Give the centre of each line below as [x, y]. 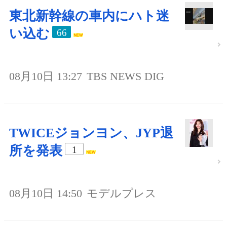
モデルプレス [122, 193]
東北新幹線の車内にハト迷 [89, 16]
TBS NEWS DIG [125, 76]
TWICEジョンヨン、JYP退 [91, 133]
